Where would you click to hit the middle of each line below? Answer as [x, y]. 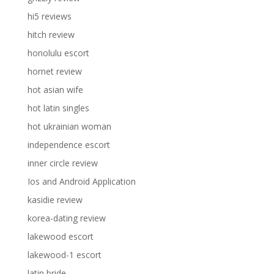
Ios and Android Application [81, 181]
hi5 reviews [49, 16]
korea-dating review [66, 218]
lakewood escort [60, 236]
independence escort [68, 144]
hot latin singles [58, 108]
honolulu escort [58, 53]
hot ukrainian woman [69, 126]
